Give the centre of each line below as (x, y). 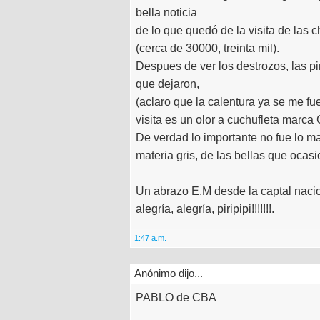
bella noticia (166, 12)
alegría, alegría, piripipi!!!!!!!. (205, 209)
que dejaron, (167, 84)
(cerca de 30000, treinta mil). (207, 48)
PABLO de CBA (176, 297)
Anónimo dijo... (169, 273)
